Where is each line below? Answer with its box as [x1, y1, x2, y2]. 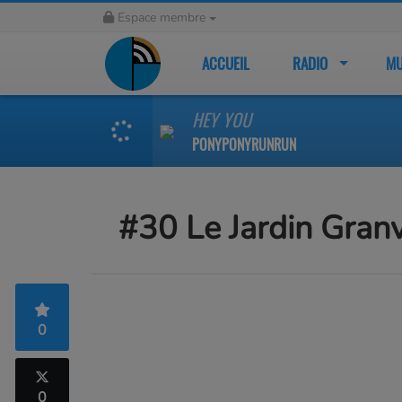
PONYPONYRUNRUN [192, 134, 296, 155]
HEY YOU [192, 106, 251, 133]
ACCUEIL [201, 52, 249, 74]
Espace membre [114, 9, 209, 26]
